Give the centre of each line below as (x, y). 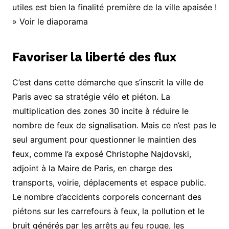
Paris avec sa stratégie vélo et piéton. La (91, 97)
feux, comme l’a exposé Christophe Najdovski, (101, 154)
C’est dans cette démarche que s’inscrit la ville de (108, 83)
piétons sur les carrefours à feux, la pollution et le (108, 211)
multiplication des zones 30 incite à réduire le (100, 111)
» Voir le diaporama (50, 22)
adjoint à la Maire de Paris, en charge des (92, 168)
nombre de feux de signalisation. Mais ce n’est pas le (114, 125)
